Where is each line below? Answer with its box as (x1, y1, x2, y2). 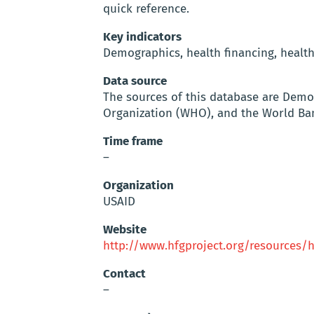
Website (103, 222, 146, 238)
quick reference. (103, 1, 189, 17)
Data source (103, 74, 167, 89)
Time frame (103, 134, 163, 149)
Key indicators (103, 29, 182, 45)
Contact (103, 266, 146, 282)
